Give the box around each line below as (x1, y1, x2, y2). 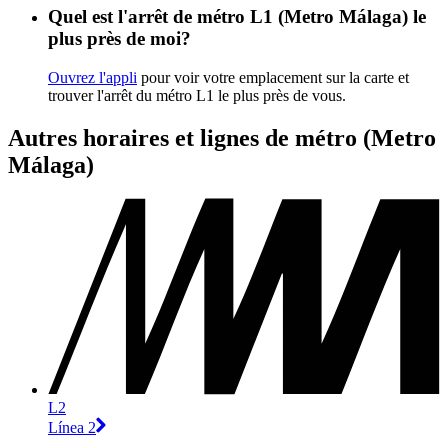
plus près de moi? (48, 27, 191, 49)
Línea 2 (48, 418, 96, 436)
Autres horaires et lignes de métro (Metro (8, 124, 436, 151)
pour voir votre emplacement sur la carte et (137, 68, 409, 86)
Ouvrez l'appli (48, 68, 137, 86)
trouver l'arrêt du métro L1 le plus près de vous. (48, 86, 346, 104)
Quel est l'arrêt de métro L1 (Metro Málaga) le (48, 5, 426, 27)
